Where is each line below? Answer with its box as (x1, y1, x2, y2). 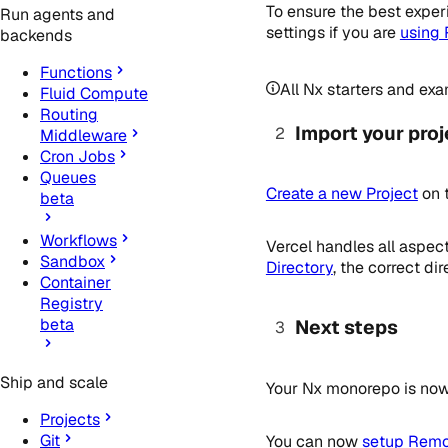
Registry (40, 293, 103, 315)
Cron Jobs (40, 146, 115, 168)
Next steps (294, 315, 398, 341)
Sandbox (40, 251, 105, 273)
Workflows (40, 230, 117, 252)
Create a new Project (265, 183, 418, 205)
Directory (265, 257, 333, 279)
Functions (40, 62, 112, 84)
